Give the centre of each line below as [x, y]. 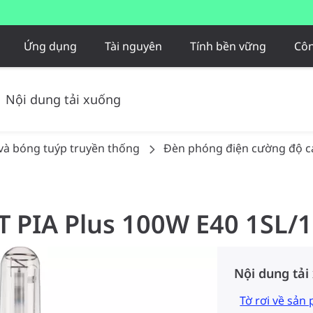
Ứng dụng [50, 46]
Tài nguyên [133, 46]
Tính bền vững [228, 46]
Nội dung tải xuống [63, 99]
